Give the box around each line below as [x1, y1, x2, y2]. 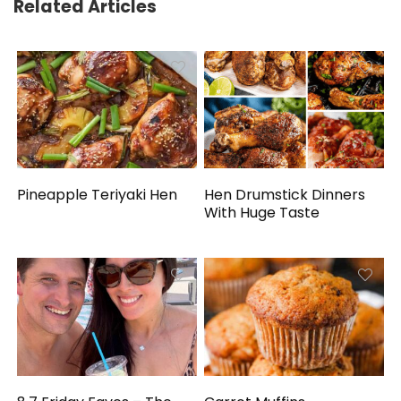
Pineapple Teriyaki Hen [17, 184, 178, 206]
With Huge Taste [204, 202, 320, 224]
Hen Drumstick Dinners [204, 184, 366, 206]
